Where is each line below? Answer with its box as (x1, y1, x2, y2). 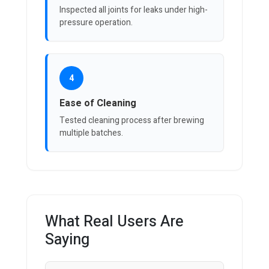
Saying (45, 229, 89, 252)
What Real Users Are (45, 211, 184, 234)
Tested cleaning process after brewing (59, 114, 204, 127)
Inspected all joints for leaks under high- (59, 4, 208, 17)
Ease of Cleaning (59, 96, 136, 111)
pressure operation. (59, 16, 133, 29)
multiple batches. (59, 127, 123, 140)
